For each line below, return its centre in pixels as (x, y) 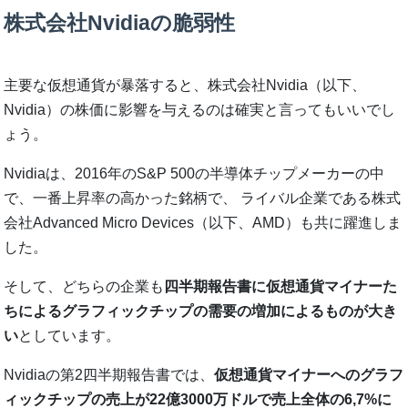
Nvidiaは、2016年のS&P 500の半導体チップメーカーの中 (194, 173)
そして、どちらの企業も (84, 286)
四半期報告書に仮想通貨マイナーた (281, 286)
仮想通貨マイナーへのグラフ (309, 374)
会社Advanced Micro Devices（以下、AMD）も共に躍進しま (203, 222)
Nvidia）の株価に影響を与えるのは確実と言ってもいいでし (200, 109)
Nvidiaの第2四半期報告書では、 (109, 374)
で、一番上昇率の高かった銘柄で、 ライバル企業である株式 (203, 198)
